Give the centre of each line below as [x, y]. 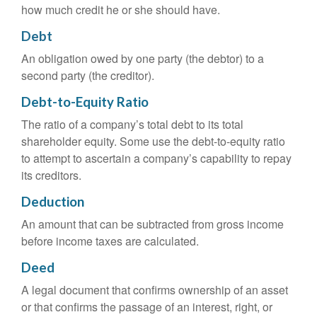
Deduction [53, 202]
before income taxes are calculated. [110, 241]
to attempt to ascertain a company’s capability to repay [156, 158]
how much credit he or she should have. [121, 10]
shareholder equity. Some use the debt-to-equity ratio [153, 141]
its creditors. [51, 175]
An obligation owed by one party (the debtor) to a [143, 58]
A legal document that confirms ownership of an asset [155, 290]
